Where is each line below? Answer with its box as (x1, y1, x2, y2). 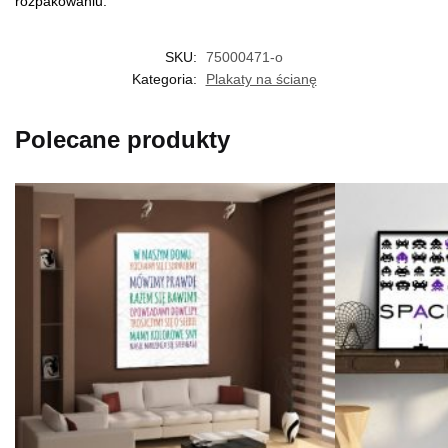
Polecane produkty (15, 126, 230, 154)
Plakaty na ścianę (205, 71, 317, 88)
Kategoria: (131, 71, 201, 88)
